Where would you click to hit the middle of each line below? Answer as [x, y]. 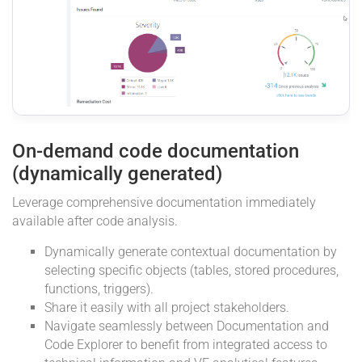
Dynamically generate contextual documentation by [191, 252]
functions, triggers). [99, 289]
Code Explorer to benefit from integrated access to [186, 345]
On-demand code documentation [156, 152]
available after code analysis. [95, 221]
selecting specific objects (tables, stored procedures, [192, 271]
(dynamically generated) [117, 174]
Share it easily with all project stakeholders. [167, 308]
